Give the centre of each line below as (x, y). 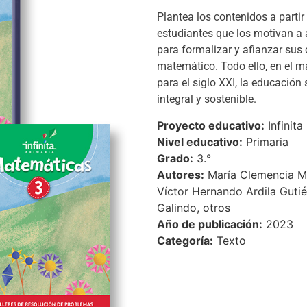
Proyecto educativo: (210, 126)
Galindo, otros (193, 208)
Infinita (283, 126)
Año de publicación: (209, 224)
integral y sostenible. (206, 99)
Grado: (175, 159)
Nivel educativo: (199, 142)
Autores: (180, 175)
